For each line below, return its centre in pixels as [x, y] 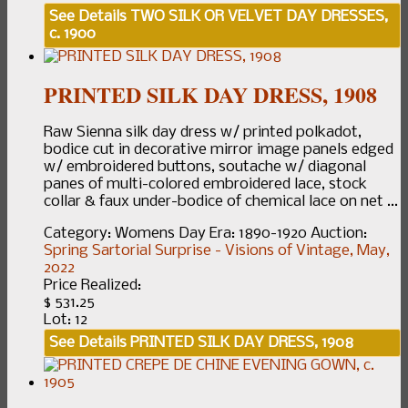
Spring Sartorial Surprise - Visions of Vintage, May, [217, 250]
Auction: [339, 233]
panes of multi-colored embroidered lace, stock [205, 184]
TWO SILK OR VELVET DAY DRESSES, [257, 16]
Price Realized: [92, 285]
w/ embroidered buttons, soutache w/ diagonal [205, 167]
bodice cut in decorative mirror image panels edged [219, 149]
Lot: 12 [66, 320]
